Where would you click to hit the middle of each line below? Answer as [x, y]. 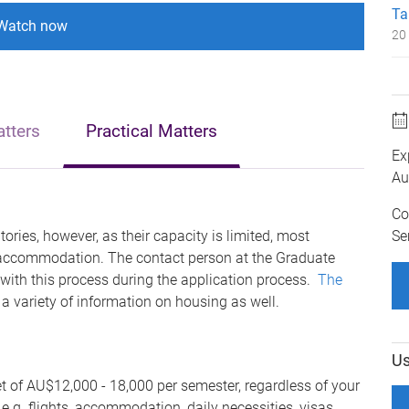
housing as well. [227, 302]
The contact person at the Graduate [221, 258]
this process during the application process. [174, 280]
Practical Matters [152, 131]
